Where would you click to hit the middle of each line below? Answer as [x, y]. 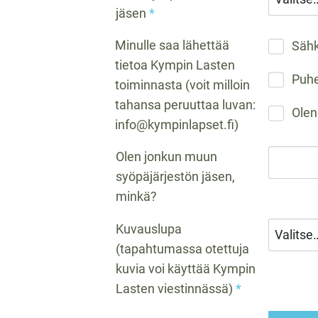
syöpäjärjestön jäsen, [175, 177]
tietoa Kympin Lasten [175, 65]
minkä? [136, 197]
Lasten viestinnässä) [174, 289]
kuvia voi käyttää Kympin [186, 269]
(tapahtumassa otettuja [182, 249]
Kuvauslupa [149, 229]
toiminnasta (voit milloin [182, 85]
